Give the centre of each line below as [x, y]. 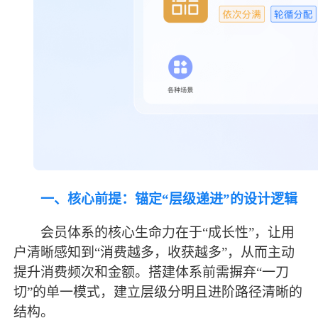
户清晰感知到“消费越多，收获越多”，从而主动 [154, 253]
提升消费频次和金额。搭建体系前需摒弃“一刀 [152, 273]
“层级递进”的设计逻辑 [230, 199]
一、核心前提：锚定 [102, 199]
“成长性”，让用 [249, 233]
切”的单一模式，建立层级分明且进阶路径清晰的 [158, 292]
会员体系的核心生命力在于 [108, 233]
